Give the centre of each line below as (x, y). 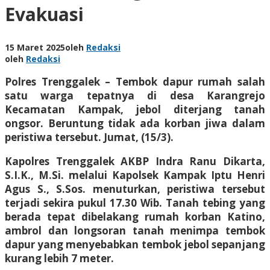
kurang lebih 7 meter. (59, 258)
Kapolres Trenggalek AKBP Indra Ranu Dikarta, (135, 161)
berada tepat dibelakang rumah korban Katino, (135, 216)
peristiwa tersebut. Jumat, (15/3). (89, 137)
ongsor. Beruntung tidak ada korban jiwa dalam (135, 123)
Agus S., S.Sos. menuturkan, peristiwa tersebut (135, 189)
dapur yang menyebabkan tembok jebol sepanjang (135, 244)
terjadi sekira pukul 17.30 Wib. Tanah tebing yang (135, 202)
